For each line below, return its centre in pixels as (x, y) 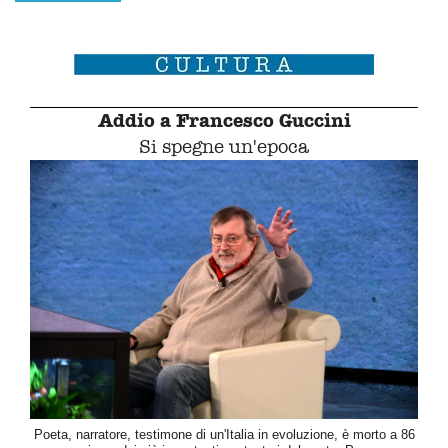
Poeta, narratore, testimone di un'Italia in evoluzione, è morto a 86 (224, 434)
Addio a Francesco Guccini (224, 121)
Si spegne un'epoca (224, 147)
